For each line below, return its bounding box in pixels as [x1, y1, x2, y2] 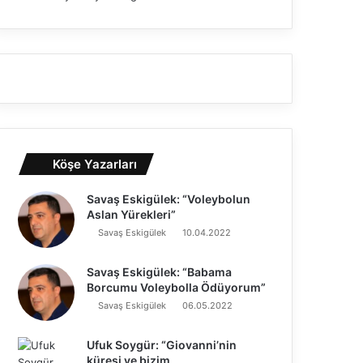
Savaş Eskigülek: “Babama [87, 264, 233, 279]
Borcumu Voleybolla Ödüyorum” [87, 280, 267, 294]
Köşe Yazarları [53, 156, 138, 172]
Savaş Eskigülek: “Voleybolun [87, 191, 251, 206]
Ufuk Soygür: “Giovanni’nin [87, 337, 237, 352]
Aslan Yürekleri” [87, 207, 177, 221]
